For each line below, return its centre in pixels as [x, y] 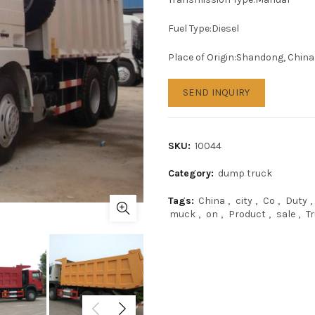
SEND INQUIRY [217, 92]
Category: [192, 173]
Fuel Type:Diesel [204, 28]
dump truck [245, 173]
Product [247, 214]
